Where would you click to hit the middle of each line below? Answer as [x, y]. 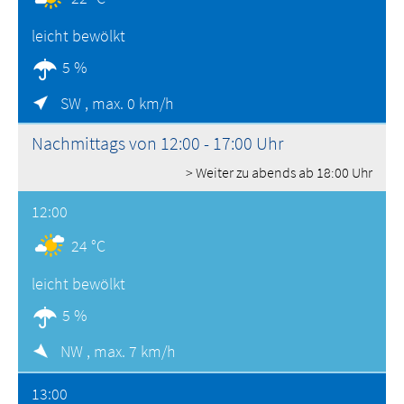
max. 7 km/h [135, 352]
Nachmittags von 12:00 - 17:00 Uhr [157, 143]
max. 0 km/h [133, 103]
